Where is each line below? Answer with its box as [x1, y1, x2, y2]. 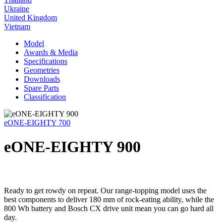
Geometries [24, 65, 59, 74]
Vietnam [4, 22, 30, 31]
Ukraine [4, 4, 29, 13]
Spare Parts [24, 83, 59, 92]
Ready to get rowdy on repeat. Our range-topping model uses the [4, 186, 207, 195]
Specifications [24, 56, 67, 65]
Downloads [24, 74, 60, 83]
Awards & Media [24, 48, 78, 56]
